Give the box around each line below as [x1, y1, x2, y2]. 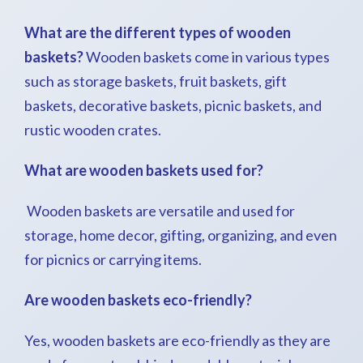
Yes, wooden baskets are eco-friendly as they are [24, 331, 331, 349]
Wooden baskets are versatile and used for [24, 202, 295, 220]
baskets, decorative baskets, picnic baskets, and [24, 96, 322, 114]
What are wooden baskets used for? [24, 161, 263, 179]
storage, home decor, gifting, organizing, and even [24, 226, 337, 244]
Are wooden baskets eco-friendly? [24, 291, 252, 309]
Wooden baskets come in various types [83, 48, 330, 66]
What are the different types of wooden [24, 23, 291, 41]
